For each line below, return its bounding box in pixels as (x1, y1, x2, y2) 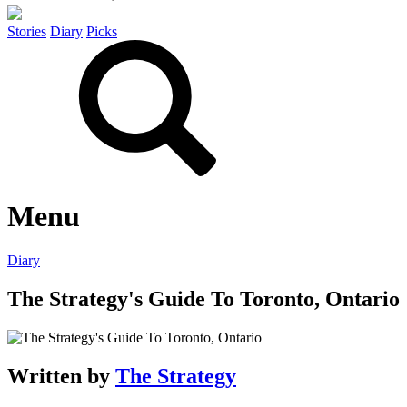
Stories (7, 24, 46, 40)
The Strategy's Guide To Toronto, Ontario (7, 287, 400, 312)
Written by (7, 364, 115, 389)
